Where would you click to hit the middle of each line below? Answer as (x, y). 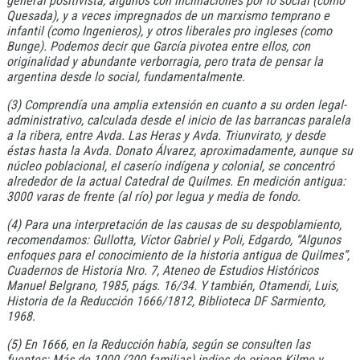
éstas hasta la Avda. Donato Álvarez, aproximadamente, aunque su (180, 151)
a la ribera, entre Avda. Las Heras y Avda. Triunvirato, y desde (166, 136)
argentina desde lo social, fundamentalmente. (126, 77)
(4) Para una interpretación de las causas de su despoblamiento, (174, 225)
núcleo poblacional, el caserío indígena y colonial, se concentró (170, 166)
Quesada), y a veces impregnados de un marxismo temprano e (168, 16)
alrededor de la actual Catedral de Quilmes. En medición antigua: (176, 182)
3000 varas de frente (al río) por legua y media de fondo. (153, 197)
